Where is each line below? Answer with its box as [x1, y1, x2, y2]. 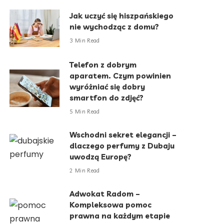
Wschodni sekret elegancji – [69, 130, 177, 140]
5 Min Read [69, 107, 100, 115]
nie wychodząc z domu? [69, 22, 159, 32]
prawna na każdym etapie [69, 211, 170, 221]
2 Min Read [69, 166, 100, 174]
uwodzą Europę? [69, 152, 132, 162]
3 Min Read [69, 36, 100, 44]
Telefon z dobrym [69, 60, 137, 70]
